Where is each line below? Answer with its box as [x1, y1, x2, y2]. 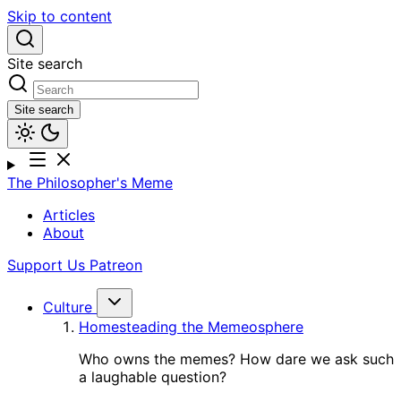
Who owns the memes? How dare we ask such [79, 350, 394, 368]
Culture [43, 298, 92, 316]
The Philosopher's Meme [7, 174, 173, 192]
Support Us [7, 256, 90, 274]
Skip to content [7, 7, 112, 25]
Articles [43, 206, 95, 224]
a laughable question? [79, 368, 226, 386]
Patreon [90, 256, 142, 274]
